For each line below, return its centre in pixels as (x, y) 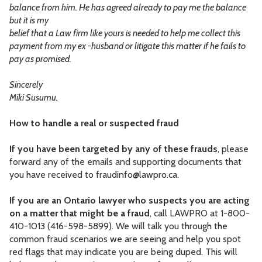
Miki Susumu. (34, 98)
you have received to (53, 175)
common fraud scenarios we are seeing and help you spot (125, 239)
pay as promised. (40, 59)
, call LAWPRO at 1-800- (200, 213)
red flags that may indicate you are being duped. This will (123, 252)
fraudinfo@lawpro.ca (137, 175)
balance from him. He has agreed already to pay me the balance (128, 8)
